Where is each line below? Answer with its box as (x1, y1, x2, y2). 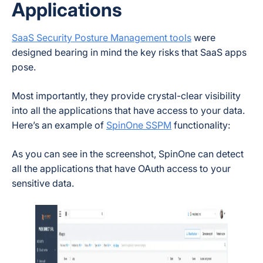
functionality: (171, 119, 230, 131)
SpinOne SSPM (106, 119, 171, 131)
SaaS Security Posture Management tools (12, 32, 191, 43)
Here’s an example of (12, 119, 106, 131)
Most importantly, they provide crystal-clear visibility (12, 90, 241, 102)
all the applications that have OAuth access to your (12, 163, 231, 174)
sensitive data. (12, 177, 74, 189)
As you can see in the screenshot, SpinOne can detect (12, 148, 244, 160)
